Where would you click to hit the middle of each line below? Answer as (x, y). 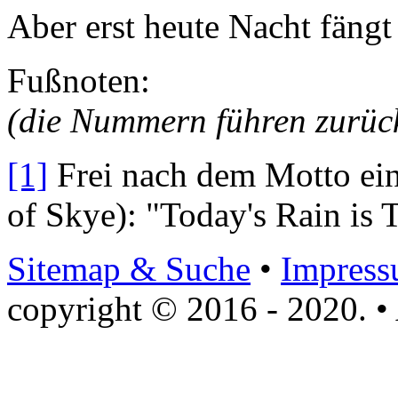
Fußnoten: (79, 81)
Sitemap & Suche (129, 269)
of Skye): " (84, 215)
